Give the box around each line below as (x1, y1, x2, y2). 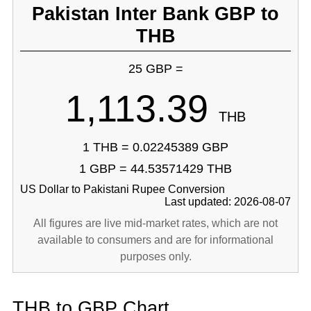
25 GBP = (128, 62, 183, 76)
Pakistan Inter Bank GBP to (32, 3, 279, 24)
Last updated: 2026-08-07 (165, 196, 292, 208)
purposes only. (119, 251, 192, 262)
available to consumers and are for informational (37, 234, 274, 246)
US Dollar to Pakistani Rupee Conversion (19, 183, 225, 195)
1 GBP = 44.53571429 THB (79, 162, 232, 176)
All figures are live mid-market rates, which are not (33, 217, 278, 229)
